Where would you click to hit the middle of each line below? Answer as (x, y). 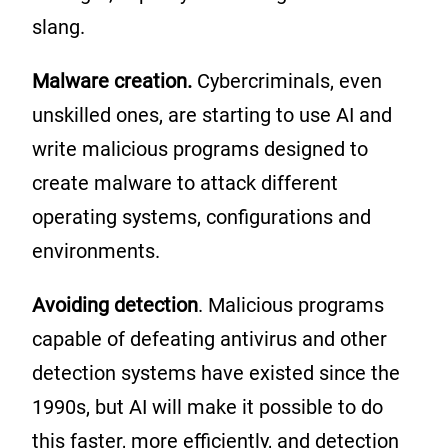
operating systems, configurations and (201, 217)
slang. (61, 27)
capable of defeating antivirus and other (209, 339)
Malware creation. (114, 81)
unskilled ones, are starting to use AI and (212, 115)
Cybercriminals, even (289, 81)
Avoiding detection (115, 305)
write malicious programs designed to (200, 149)
